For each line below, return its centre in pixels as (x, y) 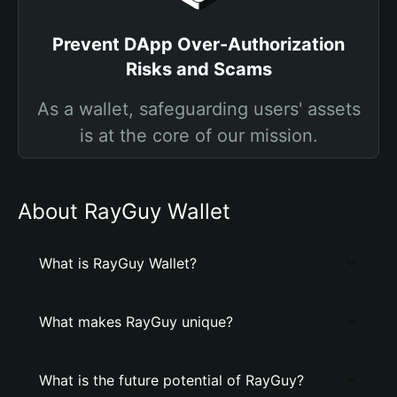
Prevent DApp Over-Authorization (198, 44)
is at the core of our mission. (198, 136)
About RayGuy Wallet (124, 211)
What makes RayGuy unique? (136, 322)
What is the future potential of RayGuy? (171, 380)
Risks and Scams (198, 69)
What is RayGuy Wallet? (118, 263)
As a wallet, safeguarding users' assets (198, 109)
